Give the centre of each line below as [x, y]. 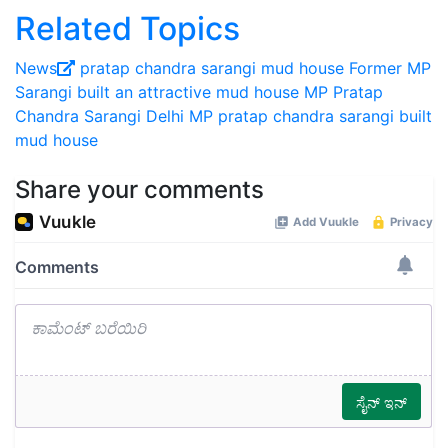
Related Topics [127, 29]
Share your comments [139, 190]
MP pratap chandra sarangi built [310, 116]
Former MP [390, 68]
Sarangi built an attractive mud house [157, 92]
